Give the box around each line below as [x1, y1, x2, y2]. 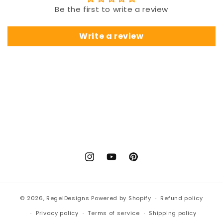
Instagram [84, 157, 122, 167]
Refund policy [160, 194, 203, 202]
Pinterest [127, 157, 161, 167]
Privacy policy [35, 209, 79, 217]
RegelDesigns [46, 194, 90, 202]
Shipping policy [149, 209, 197, 217]
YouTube [106, 157, 139, 167]
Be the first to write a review [55, 4, 168, 14]
